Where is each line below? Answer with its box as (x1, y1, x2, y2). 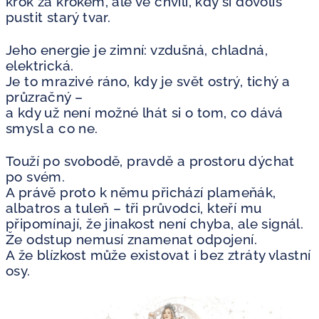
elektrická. (6, 58, 74, 73)
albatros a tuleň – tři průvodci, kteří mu (6, 200, 262, 216)
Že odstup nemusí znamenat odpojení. (6, 231, 257, 247)
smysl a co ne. (6, 120, 98, 136)
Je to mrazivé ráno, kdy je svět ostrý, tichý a (6, 73, 291, 89)
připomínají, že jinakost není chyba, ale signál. (6, 216, 304, 231)
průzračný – (6, 89, 83, 105)
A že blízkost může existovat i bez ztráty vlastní (6, 247, 311, 263)
